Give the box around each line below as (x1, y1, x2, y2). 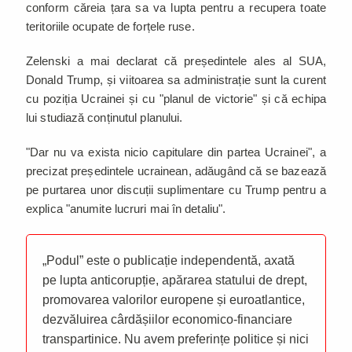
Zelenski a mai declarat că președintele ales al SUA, (26, 53, 326, 68)
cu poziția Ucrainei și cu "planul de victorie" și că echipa (26, 91, 326, 105)
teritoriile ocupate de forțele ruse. (26, 19, 195, 33)
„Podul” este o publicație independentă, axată (42, 253, 295, 267)
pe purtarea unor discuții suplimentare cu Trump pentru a (26, 182, 326, 196)
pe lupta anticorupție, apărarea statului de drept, (42, 273, 307, 287)
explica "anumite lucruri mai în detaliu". (26, 201, 226, 215)
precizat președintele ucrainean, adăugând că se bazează (26, 163, 326, 178)
